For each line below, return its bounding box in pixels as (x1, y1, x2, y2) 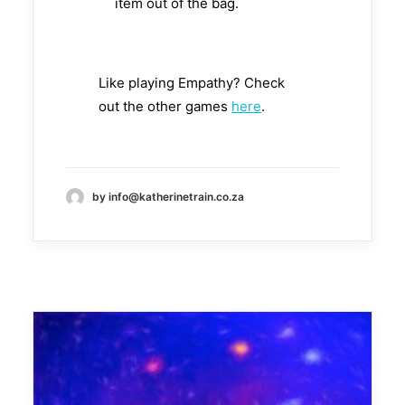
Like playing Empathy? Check (99, 74, 285, 91)
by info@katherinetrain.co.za (92, 190, 244, 204)
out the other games (99, 98, 231, 115)
